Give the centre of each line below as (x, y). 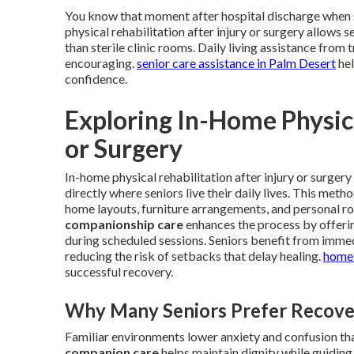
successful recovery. (119, 271)
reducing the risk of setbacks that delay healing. (194, 256)
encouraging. (101, 63)
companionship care (124, 224)
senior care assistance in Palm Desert (236, 63)
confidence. (96, 79)
